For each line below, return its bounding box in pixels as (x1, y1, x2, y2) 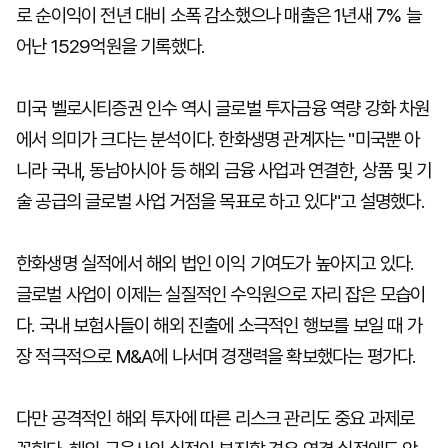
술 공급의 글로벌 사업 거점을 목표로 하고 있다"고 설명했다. (16, 190, 424, 213)
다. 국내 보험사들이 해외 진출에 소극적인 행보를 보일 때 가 (16, 314, 422, 337)
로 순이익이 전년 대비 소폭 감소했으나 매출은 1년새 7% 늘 (16, 4, 421, 27)
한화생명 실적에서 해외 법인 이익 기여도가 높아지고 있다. (16, 252, 414, 275)
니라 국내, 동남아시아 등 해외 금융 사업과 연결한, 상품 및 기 (16, 159, 432, 182)
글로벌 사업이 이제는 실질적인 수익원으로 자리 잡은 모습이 (16, 283, 426, 306)
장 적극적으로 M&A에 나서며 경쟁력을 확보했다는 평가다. (16, 345, 416, 368)
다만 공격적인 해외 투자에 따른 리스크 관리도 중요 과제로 (16, 407, 415, 430)
